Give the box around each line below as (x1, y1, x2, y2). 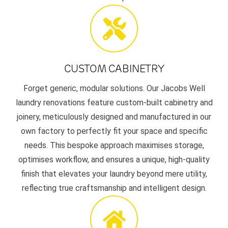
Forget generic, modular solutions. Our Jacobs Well (23, 83, 205, 94)
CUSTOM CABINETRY (64, 63, 164, 75)
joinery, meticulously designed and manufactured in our (17, 112, 211, 122)
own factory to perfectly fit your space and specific (20, 126, 208, 136)
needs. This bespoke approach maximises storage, (24, 140, 204, 151)
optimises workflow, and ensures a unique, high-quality (18, 155, 210, 165)
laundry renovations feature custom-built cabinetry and (15, 98, 213, 108)
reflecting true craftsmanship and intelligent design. (21, 183, 207, 193)
